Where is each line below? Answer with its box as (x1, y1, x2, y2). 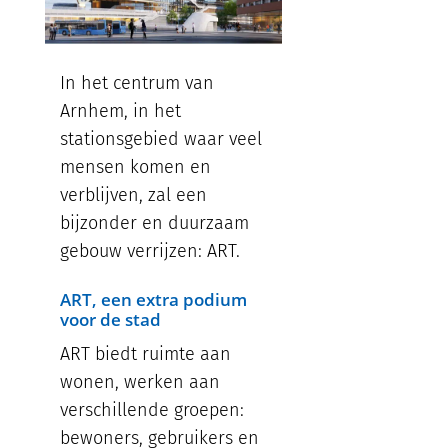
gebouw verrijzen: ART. (60, 240, 240, 263)
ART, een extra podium (60, 288, 247, 312)
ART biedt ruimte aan (60, 343, 231, 366)
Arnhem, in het (60, 100, 181, 123)
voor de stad (60, 308, 161, 332)
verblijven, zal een (60, 184, 207, 207)
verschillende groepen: (60, 399, 244, 422)
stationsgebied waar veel (60, 128, 262, 151)
